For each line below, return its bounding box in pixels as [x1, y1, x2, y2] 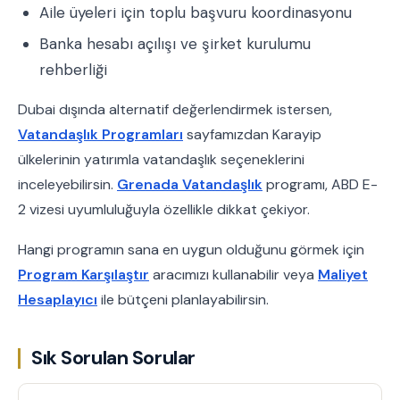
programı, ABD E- [262, 174, 378, 194]
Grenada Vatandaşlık [117, 174, 262, 194]
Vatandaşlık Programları [18, 124, 183, 144]
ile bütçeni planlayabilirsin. [97, 290, 269, 310]
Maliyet [318, 265, 368, 285]
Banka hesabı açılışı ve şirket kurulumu [39, 33, 311, 54]
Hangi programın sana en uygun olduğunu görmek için [18, 240, 364, 260]
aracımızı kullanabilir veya [149, 265, 318, 285]
